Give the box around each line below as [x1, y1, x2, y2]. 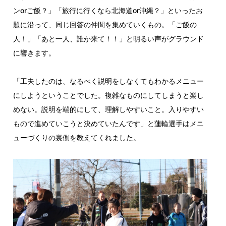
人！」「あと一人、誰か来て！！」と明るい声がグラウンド [13, 34, 204, 43]
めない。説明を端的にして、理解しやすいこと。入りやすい [13, 105, 204, 114]
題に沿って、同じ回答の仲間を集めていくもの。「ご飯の [13, 20, 197, 29]
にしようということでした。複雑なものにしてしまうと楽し [13, 91, 204, 100]
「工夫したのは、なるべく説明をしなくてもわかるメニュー [13, 77, 204, 86]
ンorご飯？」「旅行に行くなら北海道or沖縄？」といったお [13, 6, 203, 15]
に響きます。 [13, 48, 55, 58]
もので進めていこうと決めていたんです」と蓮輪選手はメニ [13, 119, 204, 128]
